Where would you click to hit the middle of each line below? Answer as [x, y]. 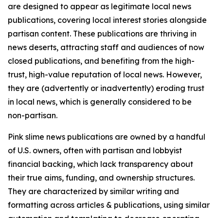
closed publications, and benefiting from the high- [101, 61]
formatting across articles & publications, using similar [109, 205]
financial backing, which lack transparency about [100, 164]
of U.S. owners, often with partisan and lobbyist [95, 150]
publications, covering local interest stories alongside [107, 20]
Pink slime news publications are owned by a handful [107, 137]
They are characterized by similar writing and [93, 191]
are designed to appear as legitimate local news [100, 6]
